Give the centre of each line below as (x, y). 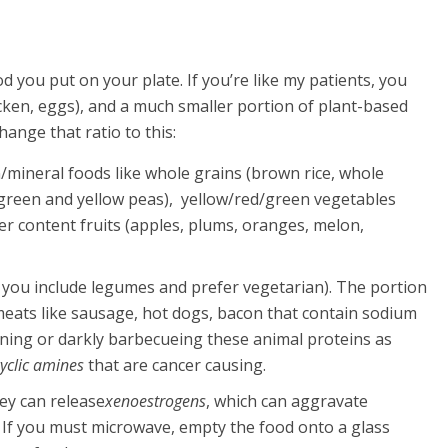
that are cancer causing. (177, 365)
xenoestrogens (156, 401)
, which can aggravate (287, 401)
